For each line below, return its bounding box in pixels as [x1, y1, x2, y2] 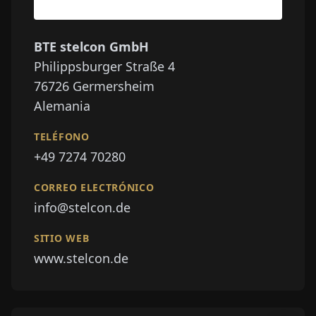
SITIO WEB [34, 231, 90, 245]
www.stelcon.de [34, 249, 128, 267]
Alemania [34, 97, 90, 114]
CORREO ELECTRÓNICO [34, 180, 154, 194]
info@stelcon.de [34, 198, 130, 216]
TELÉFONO [34, 129, 90, 143]
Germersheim [73, 77, 154, 95]
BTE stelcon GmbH [34, 37, 149, 55]
